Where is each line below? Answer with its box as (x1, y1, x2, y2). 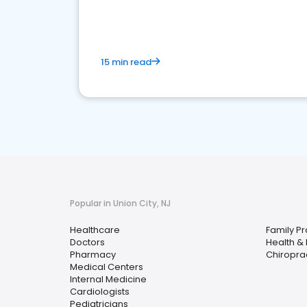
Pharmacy (70, 248, 116, 262)
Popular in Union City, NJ (70, 197, 171, 210)
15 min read (101, 56, 151, 69)
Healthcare (70, 223, 120, 237)
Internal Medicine (70, 273, 147, 286)
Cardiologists (70, 285, 130, 299)
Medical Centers (70, 260, 143, 274)
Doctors (70, 236, 105, 249)
